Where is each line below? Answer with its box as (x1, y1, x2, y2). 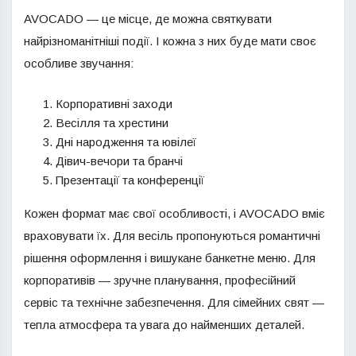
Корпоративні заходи (56, 97, 172, 110)
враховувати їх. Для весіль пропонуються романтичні (24, 229, 320, 242)
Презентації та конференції (56, 173, 204, 187)
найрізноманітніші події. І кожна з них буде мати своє (24, 34, 316, 48)
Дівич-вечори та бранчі (56, 154, 183, 168)
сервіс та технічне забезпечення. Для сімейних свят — (24, 296, 324, 309)
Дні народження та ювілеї (56, 135, 196, 149)
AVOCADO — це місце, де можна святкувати (24, 12, 272, 25)
